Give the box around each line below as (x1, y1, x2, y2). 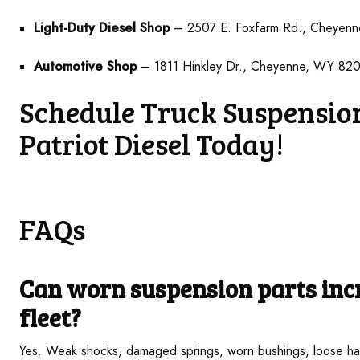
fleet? (19, 301, 81, 333)
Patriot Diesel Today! (19, 123, 284, 163)
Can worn (19, 272, 130, 305)
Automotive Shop (34, 57, 137, 76)
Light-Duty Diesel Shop (34, 18, 170, 37)
